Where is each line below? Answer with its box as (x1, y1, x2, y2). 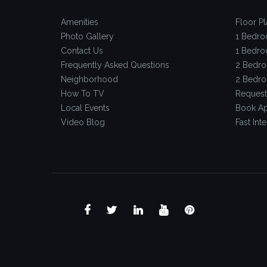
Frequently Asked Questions (61, 60, 169, 70)
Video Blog (61, 117, 105, 127)
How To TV (61, 88, 104, 98)
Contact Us (61, 45, 103, 55)
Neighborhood (61, 74, 118, 84)
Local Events (61, 103, 110, 113)
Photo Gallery (61, 31, 114, 41)
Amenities (61, 17, 98, 27)
